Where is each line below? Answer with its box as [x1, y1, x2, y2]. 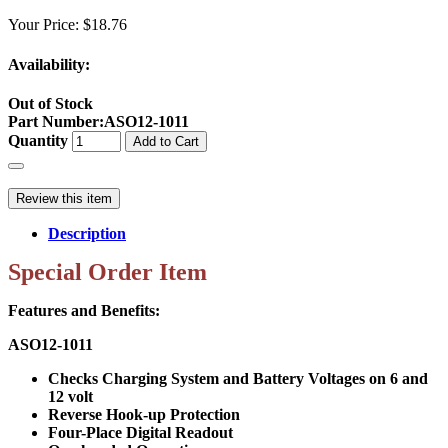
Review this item [16, 190, 112, 206]
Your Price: [8, 16, 83, 34]
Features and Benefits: [8, 301, 160, 319]
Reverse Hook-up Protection [48, 405, 240, 423]
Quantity [8, 131, 68, 149]
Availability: [8, 55, 90, 73]
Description [48, 224, 126, 242]
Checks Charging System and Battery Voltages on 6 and [48, 369, 428, 387]
